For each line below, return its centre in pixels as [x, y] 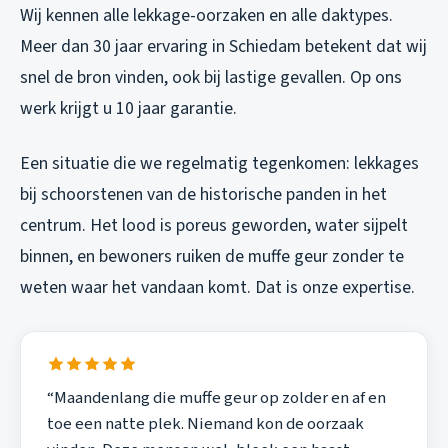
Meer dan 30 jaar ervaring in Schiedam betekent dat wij [223, 47]
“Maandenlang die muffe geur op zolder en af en [216, 398]
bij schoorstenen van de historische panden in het [203, 195]
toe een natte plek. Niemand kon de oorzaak [205, 424]
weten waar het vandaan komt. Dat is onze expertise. [217, 288]
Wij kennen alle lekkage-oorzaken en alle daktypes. [206, 16]
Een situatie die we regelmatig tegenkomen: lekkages [219, 164]
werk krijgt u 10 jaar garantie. [128, 109]
